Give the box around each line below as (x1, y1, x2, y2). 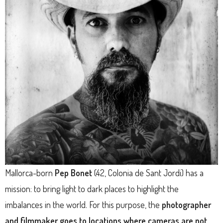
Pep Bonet (55, 167, 92, 179)
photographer (162, 199, 211, 211)
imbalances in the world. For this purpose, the (5, 199, 162, 211)
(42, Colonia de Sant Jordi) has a (92, 167, 204, 179)
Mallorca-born (5, 167, 55, 179)
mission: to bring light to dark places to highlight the (5, 183, 179, 195)
